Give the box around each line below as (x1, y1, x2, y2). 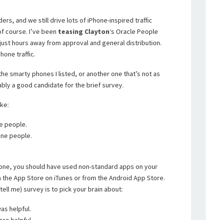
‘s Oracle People (110, 27, 158, 36)
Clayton (84, 27, 110, 36)
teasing (58, 27, 83, 36)
